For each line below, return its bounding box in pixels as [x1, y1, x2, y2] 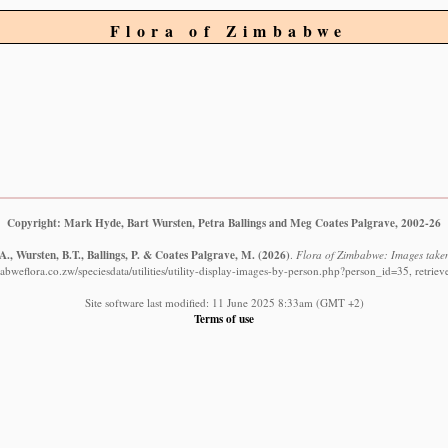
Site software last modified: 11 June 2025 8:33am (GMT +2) [84, 294, 364, 310]
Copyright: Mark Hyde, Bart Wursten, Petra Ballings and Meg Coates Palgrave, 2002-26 [7, 213, 441, 231]
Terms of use [194, 309, 254, 327]
